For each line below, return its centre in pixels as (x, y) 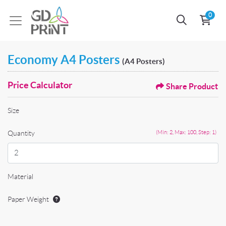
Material (20, 176)
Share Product (192, 86)
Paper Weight (28, 199)
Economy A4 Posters (65, 60)
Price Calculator (40, 85)
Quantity (21, 133)
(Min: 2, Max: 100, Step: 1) (186, 132)
